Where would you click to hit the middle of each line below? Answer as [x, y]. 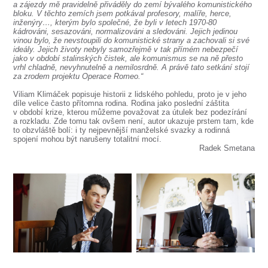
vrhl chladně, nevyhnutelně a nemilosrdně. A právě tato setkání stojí [132, 67]
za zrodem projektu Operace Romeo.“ [78, 76]
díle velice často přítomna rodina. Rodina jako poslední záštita [121, 103]
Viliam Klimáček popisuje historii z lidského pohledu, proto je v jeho [130, 94]
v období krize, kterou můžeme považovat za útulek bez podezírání [130, 112]
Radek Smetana [227, 148]
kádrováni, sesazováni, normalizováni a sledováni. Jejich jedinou [126, 31]
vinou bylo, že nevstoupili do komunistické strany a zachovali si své [132, 40]
